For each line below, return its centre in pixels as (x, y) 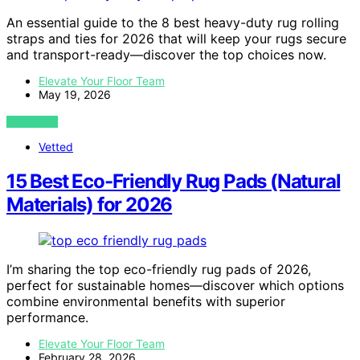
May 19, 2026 (75, 95)
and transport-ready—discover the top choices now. (166, 55)
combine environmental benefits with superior (146, 302)
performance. (47, 318)
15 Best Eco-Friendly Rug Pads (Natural (174, 182)
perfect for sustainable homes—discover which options (175, 286)
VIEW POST (33, 122)
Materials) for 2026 (90, 205)
